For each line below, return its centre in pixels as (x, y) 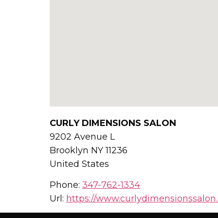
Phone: (66, 185)
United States (79, 164)
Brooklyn (70, 150)
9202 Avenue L (82, 136)
